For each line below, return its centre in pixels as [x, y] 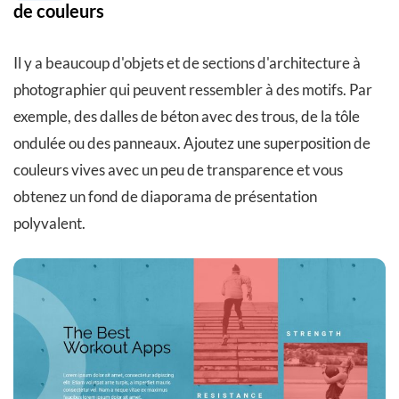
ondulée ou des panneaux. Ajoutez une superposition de [192, 142]
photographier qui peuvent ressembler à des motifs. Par [193, 89]
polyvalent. [49, 223]
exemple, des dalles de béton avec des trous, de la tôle [187, 116]
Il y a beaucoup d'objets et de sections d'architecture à [187, 62]
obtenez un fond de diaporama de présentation [165, 196]
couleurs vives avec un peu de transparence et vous [178, 169]
